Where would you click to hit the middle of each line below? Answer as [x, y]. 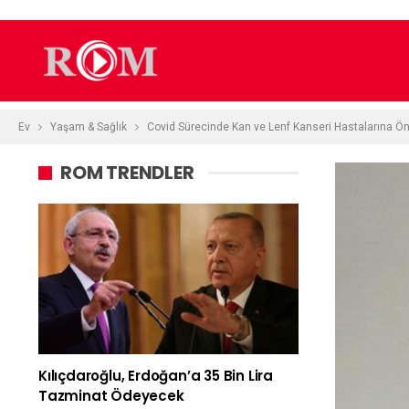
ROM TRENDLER [127, 173]
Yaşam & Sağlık [89, 127]
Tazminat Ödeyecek [111, 396]
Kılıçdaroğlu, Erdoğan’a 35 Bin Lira [156, 376]
